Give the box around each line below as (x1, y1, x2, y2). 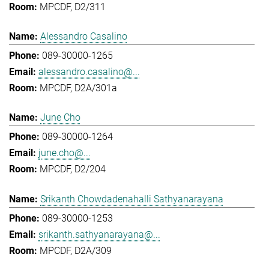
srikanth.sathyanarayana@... (38, 228, 160, 240)
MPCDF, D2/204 (40, 163, 106, 175)
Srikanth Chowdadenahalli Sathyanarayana (40, 193, 223, 205)
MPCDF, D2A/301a (40, 82, 117, 94)
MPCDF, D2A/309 (40, 244, 112, 256)
